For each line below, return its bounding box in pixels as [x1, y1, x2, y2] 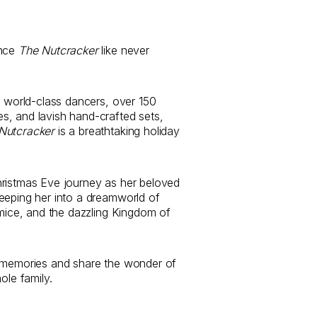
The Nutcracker [18, 43, 98, 58]
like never [98, 43, 149, 58]
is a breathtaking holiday [54, 124, 180, 139]
